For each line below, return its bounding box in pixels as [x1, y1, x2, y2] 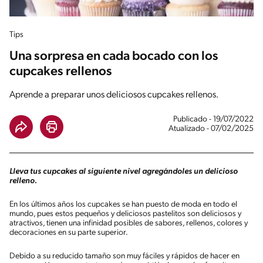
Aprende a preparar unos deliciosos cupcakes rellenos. [9, 90, 218, 100]
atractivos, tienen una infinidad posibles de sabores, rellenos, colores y [9, 218, 248, 228]
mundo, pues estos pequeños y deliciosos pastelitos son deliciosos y [9, 209, 241, 218]
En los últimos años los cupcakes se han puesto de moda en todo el [9, 200, 237, 209]
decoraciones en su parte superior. [9, 228, 128, 237]
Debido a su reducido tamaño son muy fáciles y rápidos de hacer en [9, 251, 240, 261]
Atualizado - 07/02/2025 [168, 124, 254, 133]
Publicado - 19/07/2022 [173, 114, 254, 124]
